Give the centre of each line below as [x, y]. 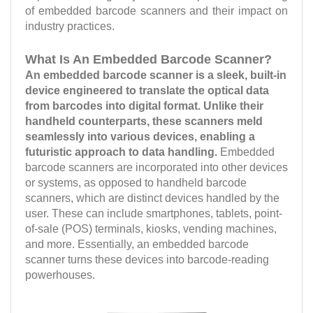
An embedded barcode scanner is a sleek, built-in [156, 75]
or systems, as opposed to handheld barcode [136, 183]
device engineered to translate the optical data [147, 90]
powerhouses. [60, 275]
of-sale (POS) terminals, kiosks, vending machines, [151, 229]
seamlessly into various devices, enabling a [140, 137]
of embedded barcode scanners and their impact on [156, 11]
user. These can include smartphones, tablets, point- [154, 213]
